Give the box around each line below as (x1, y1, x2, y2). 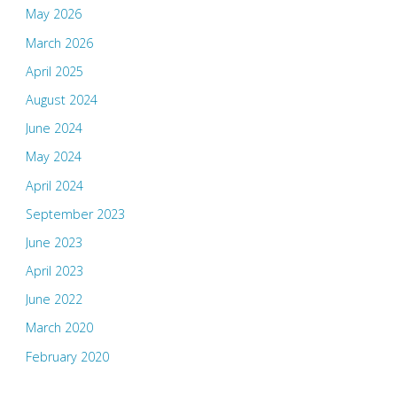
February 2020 (25, 347, 109, 365)
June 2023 (25, 233, 82, 251)
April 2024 (25, 176, 83, 194)
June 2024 (25, 120, 82, 137)
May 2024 (25, 148, 82, 166)
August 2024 (25, 90, 97, 108)
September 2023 (25, 205, 125, 222)
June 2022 (25, 291, 82, 308)
